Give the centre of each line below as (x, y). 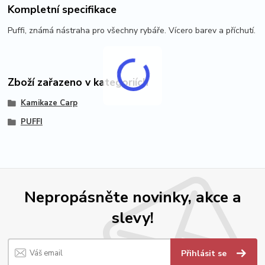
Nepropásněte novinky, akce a (132, 197)
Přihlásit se (205, 254)
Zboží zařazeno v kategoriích (78, 82)
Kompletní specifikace (62, 9)
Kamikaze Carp (49, 103)
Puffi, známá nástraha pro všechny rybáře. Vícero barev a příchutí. (132, 31)
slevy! (132, 217)
